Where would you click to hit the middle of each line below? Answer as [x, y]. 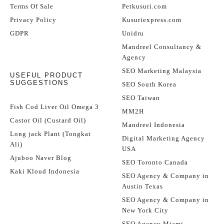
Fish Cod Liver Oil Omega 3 [54, 107]
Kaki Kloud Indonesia [45, 171]
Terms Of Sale [32, 6]
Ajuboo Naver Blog [41, 158]
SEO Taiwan [141, 98]
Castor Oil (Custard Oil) [48, 120]
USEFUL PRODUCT [46, 75]
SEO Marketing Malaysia [162, 71]
